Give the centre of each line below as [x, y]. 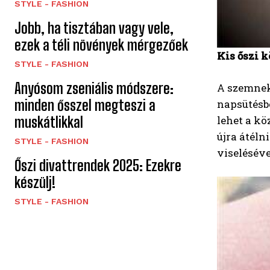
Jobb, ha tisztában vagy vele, [94, 28]
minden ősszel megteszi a [85, 105]
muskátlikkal [49, 122]
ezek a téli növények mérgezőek [101, 45]
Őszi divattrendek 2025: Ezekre [98, 166]
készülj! [35, 183]
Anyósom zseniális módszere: [94, 89]
